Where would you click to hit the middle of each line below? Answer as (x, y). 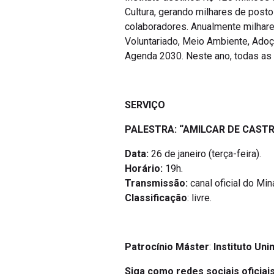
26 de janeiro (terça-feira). (205, 154)
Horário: (144, 168)
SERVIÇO (145, 105)
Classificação (156, 198)
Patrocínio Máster (167, 247)
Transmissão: (157, 183)
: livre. (199, 198)
